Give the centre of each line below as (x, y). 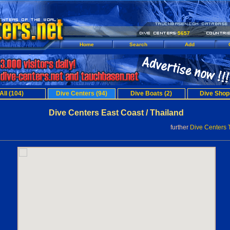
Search (138, 44)
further (180, 127)
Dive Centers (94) (81, 93)
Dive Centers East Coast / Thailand (116, 113)
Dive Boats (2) (151, 93)
